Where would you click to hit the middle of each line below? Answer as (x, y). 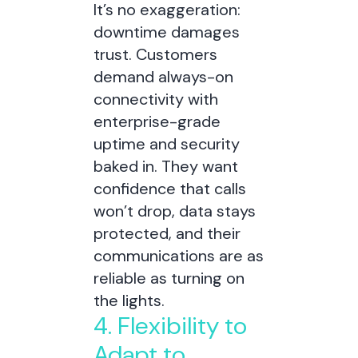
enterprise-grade (157, 121)
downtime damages (166, 32)
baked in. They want (165, 166)
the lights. (129, 300)
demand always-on (163, 77)
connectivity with (155, 99)
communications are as (178, 256)
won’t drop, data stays (174, 211)
